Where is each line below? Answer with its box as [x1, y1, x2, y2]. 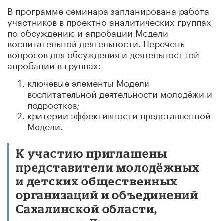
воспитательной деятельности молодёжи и [27, 85, 212, 100]
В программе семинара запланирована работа [7, 2, 209, 17]
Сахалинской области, [16, 201, 158, 215]
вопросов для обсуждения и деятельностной [7, 46, 199, 60]
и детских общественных [16, 174, 178, 187]
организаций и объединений [16, 187, 199, 201]
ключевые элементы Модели [27, 74, 149, 89]
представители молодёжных [16, 160, 200, 174]
